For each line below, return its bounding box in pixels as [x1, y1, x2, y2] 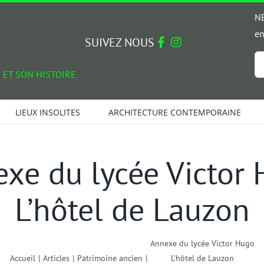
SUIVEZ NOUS [85, 35, 157, 50]
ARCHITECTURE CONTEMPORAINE [108, 106, 241, 118]
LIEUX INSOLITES [15, 106, 80, 118]
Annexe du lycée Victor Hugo [150, 238, 255, 249]
